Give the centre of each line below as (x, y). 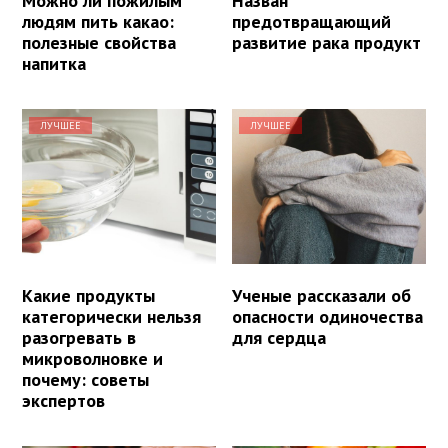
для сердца (279, 337)
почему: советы (85, 379)
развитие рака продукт (327, 42)
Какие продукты (88, 295)
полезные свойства (99, 42)
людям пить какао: (98, 21)
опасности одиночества (328, 316)
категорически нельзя (111, 316)
